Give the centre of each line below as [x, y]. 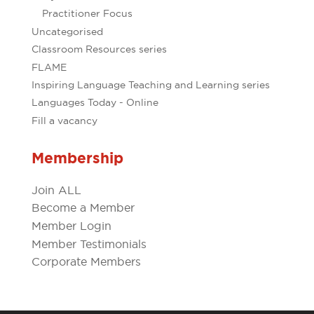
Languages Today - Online [95, 103]
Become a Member [83, 208]
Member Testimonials [89, 244]
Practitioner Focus [87, 14]
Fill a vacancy [64, 120]
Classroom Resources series [99, 49]
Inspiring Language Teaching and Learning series [150, 84]
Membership [77, 158]
